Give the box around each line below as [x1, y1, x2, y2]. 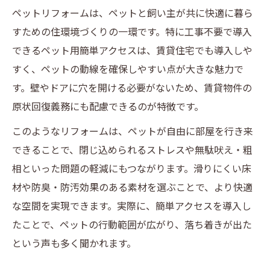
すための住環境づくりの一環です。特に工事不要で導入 [12, 24, 252, 39]
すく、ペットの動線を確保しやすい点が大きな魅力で [12, 61, 243, 76]
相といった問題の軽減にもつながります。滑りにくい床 [12, 161, 251, 175]
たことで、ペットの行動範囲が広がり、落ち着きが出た [12, 217, 252, 231]
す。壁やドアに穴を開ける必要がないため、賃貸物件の [12, 80, 252, 95]
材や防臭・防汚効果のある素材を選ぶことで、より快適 [12, 180, 253, 194]
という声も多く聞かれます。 [12, 236, 136, 250]
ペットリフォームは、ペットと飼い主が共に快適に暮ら [12, 5, 253, 20]
